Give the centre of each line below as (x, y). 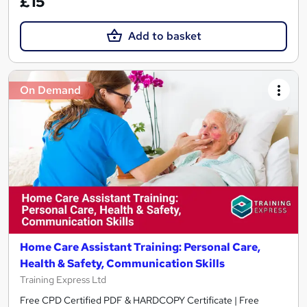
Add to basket (164, 36)
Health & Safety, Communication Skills (122, 263)
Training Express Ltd (63, 279)
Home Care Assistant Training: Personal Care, (140, 247)
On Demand (50, 90)
